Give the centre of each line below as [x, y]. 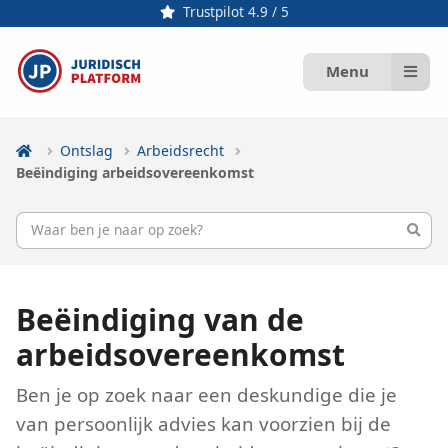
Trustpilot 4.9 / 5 [235, 12]
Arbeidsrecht [181, 151]
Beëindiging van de [159, 319]
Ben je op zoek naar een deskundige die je [206, 394]
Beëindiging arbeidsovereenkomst [134, 173]
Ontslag [87, 151]
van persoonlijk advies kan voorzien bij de [203, 423]
